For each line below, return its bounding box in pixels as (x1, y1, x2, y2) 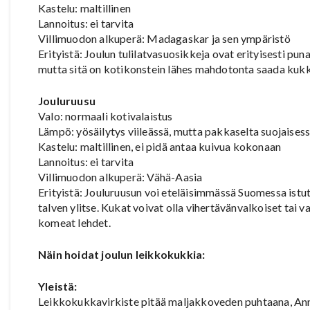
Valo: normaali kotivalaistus (38, 109, 173, 122)
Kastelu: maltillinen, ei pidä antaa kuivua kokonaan (38, 139, 282, 153)
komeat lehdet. (38, 215, 111, 229)
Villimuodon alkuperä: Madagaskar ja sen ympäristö (38, 31, 291, 45)
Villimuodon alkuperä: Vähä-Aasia (38, 170, 203, 183)
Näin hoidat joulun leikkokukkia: (38, 247, 206, 261)
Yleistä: (38, 279, 77, 293)
